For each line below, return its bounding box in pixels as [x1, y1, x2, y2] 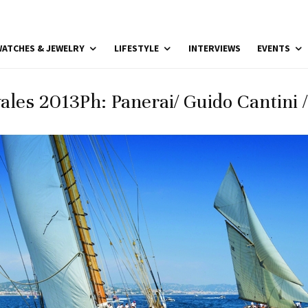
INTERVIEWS [188, 42, 241, 54]
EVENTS [257, 42, 290, 54]
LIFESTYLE [114, 42, 159, 54]
